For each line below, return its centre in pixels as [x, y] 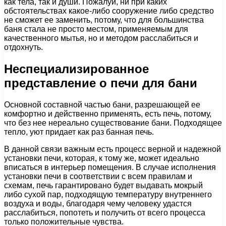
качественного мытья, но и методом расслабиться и [101, 38]
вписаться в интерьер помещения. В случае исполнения [110, 167]
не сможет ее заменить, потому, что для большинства [104, 20]
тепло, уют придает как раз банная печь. [79, 132]
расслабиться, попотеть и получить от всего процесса [105, 212]
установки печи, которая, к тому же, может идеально [102, 158]
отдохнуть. [23, 47]
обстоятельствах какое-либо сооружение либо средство [109, 11]
